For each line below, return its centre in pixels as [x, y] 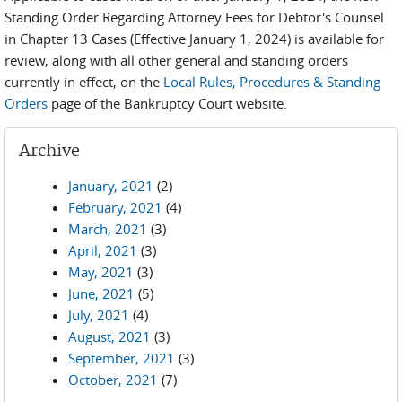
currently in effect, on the [84, 82]
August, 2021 [109, 336]
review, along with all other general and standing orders [176, 60]
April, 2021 [103, 250]
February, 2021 [115, 207]
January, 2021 [111, 186]
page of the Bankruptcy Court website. [167, 103]
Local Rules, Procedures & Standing [272, 82]
